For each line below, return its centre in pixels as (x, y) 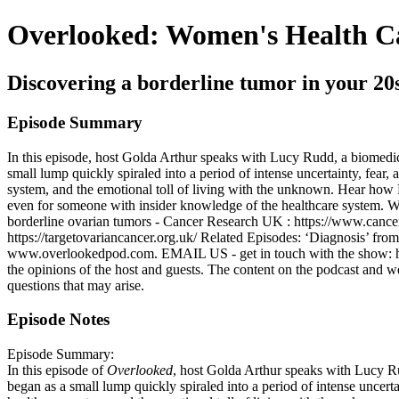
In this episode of (57, 370)
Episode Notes (58, 320)
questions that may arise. (76, 285)
